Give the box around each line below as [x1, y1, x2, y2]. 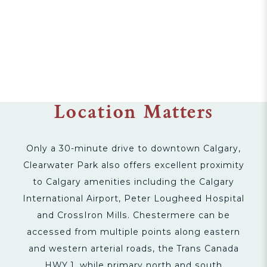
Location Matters [53, 102, 214, 126]
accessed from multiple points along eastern [27, 227, 240, 237]
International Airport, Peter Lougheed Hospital [23, 194, 244, 203]
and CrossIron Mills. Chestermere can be [37, 210, 230, 220]
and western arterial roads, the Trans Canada [28, 244, 239, 253]
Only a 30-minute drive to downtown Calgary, [26, 144, 241, 153]
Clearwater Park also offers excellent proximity [23, 160, 244, 170]
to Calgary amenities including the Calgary [33, 177, 234, 187]
